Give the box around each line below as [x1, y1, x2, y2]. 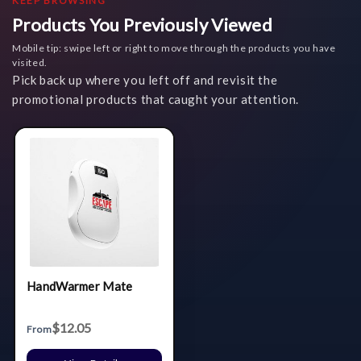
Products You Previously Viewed [12, 13, 272, 35]
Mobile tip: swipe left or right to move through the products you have [12, 41, 336, 54]
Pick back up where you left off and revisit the [12, 72, 278, 87]
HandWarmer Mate [27, 278, 133, 293]
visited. [12, 56, 48, 68]
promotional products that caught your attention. [12, 91, 299, 106]
